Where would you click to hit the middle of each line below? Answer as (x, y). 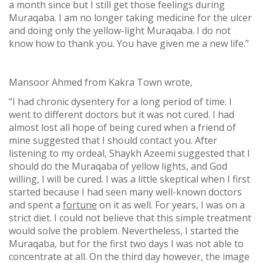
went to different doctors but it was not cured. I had (122, 114)
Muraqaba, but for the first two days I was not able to (126, 243)
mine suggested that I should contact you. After (113, 140)
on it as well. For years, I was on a (171, 205)
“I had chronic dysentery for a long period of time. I (120, 101)
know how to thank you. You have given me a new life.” (129, 43)
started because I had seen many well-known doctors (125, 192)
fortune (80, 205)
